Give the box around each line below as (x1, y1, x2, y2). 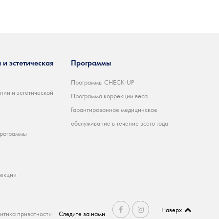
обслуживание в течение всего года (71, 119, 168, 128)
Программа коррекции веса (71, 91, 148, 101)
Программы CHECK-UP (71, 78, 134, 87)
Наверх (161, 205, 182, 214)
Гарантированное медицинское (71, 105, 157, 114)
